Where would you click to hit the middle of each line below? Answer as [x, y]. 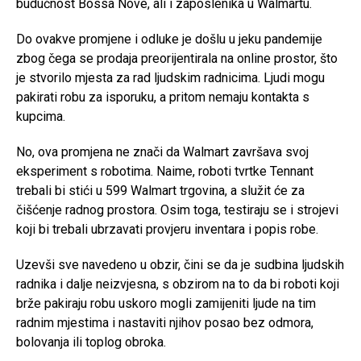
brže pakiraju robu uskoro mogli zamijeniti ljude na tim [166, 303]
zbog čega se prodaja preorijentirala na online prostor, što [177, 58]
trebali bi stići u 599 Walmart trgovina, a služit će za [160, 191]
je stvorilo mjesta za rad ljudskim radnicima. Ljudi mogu [170, 78]
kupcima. [41, 116]
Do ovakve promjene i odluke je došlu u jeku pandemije [169, 39]
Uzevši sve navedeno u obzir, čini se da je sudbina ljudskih [180, 265]
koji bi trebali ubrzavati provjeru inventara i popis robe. [167, 229]
